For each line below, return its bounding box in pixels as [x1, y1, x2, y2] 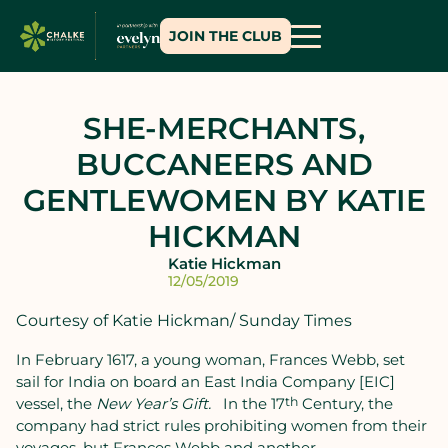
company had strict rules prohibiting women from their [16, 416, 427, 435]
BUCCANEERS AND [75, 146, 373, 183]
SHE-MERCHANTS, [83, 110, 365, 147]
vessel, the [16, 394, 96, 413]
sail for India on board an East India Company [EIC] [16, 372, 395, 391]
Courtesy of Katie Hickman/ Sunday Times [16, 311, 352, 330]
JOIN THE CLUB [169, 27, 282, 45]
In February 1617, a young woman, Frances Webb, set [16, 350, 405, 369]
